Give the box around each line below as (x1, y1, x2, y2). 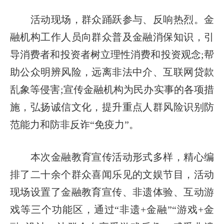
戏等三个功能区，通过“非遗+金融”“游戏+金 (10, 203, 214, 215)
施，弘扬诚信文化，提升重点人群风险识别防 (10, 101, 214, 112)
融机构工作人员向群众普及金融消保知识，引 (10, 31, 214, 42)
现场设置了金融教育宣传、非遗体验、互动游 (10, 186, 214, 197)
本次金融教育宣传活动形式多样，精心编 (10, 151, 214, 162)
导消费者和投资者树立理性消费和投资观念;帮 (10, 48, 214, 60)
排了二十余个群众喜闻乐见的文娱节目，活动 (10, 168, 214, 180)
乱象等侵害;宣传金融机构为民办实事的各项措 (10, 83, 214, 95)
